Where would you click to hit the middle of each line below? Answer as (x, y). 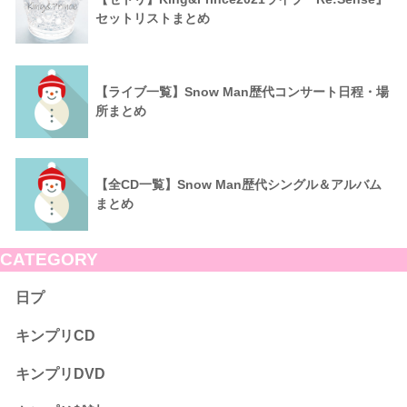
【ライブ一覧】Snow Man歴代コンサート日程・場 (242, 92)
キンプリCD (55, 336)
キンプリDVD (60, 374)
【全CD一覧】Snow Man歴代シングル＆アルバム (238, 185)
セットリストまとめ (153, 19)
